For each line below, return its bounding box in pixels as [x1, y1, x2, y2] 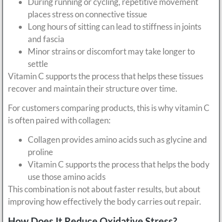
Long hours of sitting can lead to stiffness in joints [28, 21, 201, 32]
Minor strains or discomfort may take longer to [28, 46, 195, 56]
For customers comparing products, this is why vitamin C [8, 102, 210, 113]
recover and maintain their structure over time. [8, 83, 177, 94]
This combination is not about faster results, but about [8, 184, 200, 195]
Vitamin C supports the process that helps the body [28, 159, 210, 170]
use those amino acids [28, 171, 106, 182]
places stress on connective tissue [28, 8, 147, 19]
